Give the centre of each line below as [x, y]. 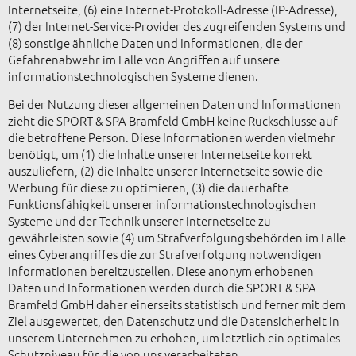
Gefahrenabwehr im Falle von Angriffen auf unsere [144, 59]
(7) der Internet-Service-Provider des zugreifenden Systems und [177, 25]
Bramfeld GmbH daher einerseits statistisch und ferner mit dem [177, 304]
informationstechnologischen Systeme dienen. [133, 75]
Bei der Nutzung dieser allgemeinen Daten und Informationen [174, 104]
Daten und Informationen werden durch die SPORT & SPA [162, 288]
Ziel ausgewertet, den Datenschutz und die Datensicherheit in [174, 321]
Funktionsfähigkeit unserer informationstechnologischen [162, 204]
